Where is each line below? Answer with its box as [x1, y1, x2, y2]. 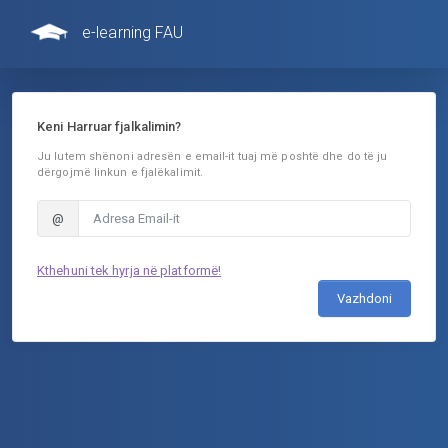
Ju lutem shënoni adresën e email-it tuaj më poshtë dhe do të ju [37, 150, 388, 164]
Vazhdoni [337, 291, 392, 307]
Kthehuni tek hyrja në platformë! [37, 263, 222, 279]
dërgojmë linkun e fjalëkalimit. [37, 166, 204, 180]
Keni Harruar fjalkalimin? [37, 119, 182, 134]
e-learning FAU [82, 22, 184, 42]
